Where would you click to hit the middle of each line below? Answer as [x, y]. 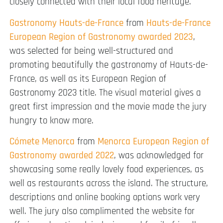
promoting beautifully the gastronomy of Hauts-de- [109, 65]
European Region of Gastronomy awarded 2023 [101, 37]
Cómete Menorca [42, 141]
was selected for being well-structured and [91, 51]
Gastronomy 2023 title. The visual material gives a [105, 93]
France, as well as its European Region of [88, 79]
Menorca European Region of [153, 141]
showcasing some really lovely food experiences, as [107, 169]
